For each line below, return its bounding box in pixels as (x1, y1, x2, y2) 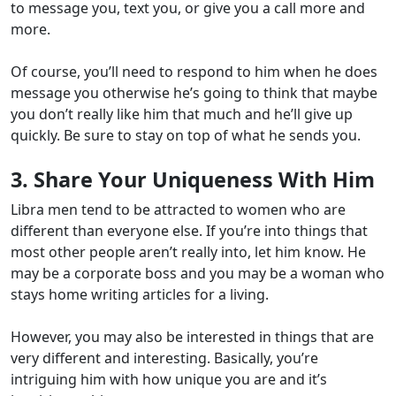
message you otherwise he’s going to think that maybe (11, 83, 377, 103)
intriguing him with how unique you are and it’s (11, 369, 327, 390)
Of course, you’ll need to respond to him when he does (11, 62, 377, 82)
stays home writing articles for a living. (11, 285, 269, 305)
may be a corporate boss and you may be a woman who (11, 263, 385, 284)
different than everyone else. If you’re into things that (11, 221, 368, 241)
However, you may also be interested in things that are (11, 327, 374, 347)
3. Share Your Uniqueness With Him (11, 165, 375, 194)
